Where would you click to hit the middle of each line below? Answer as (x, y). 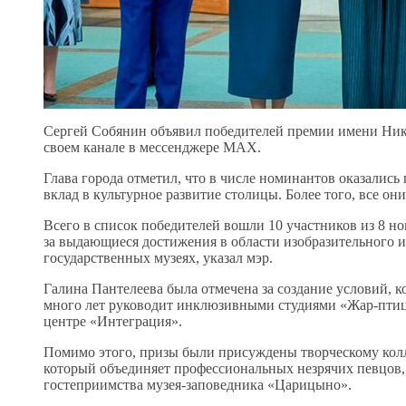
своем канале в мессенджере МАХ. (152, 147)
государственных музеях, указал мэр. (158, 257)
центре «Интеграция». (113, 321)
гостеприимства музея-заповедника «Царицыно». (198, 384)
